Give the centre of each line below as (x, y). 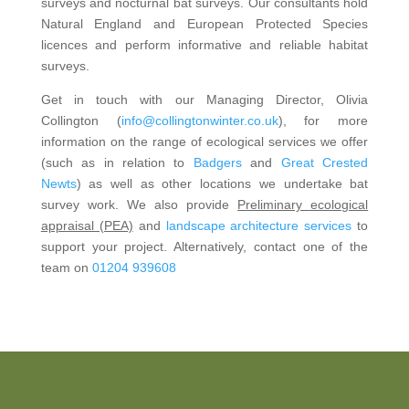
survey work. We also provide (139, 204)
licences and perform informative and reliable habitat (204, 44)
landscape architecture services (259, 225)
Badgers (217, 162)
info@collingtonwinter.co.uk (199, 120)
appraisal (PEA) (87, 225)
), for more (323, 120)
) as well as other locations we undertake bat (222, 183)
